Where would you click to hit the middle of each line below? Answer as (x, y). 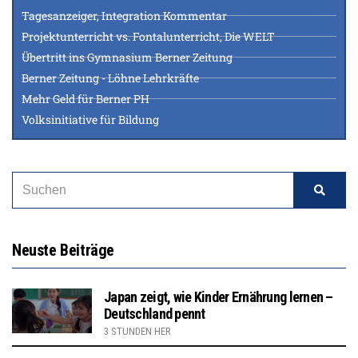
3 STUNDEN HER (137, 331)
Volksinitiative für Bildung (90, 119)
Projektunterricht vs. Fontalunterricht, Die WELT (148, 36)
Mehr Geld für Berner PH (86, 98)
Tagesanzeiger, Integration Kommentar (124, 15)
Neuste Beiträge (63, 250)
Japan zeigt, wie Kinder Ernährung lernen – (219, 296)
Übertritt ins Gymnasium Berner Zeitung (127, 57)
